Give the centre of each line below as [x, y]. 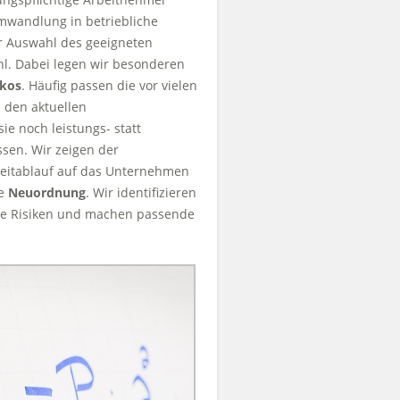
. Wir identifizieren [142, 192]
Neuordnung [47, 192]
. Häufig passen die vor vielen [110, 85]
